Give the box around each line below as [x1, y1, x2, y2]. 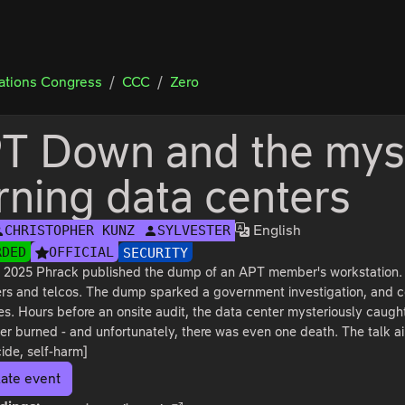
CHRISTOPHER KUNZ [5, 222, 136, 240]
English [250, 222, 302, 238]
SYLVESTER [157, 222, 231, 240]
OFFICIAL [49, 244, 115, 260]
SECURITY [123, 244, 189, 261]
